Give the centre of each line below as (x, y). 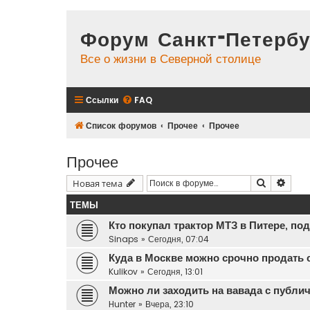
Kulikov (123, 271)
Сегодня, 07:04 (179, 239)
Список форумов (121, 125)
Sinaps (124, 239)
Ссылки (102, 100)
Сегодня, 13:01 (175, 271)
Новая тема (98, 183)
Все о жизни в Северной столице (171, 59)
